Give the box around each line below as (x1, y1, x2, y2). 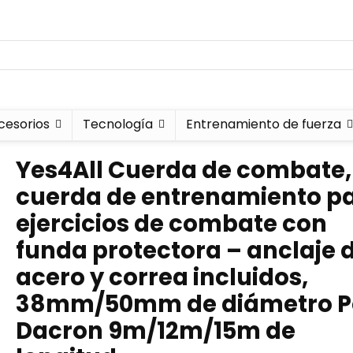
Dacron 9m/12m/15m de (16, 315, 295, 347)
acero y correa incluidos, (16, 262, 308, 293)
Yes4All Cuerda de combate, (16, 154, 351, 186)
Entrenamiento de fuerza (186, 115, 341, 133)
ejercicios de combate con (16, 208, 327, 240)
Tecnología (83, 115, 153, 133)
